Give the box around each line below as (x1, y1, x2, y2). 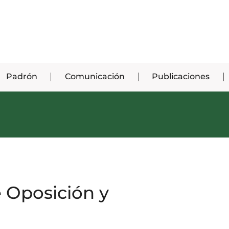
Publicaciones (152, 72, 210, 82)
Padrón (6, 72, 37, 82)
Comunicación (64, 72, 125, 82)
